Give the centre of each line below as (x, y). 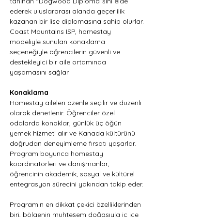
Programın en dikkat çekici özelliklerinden (76, 204)
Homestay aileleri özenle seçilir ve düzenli (77, 103)
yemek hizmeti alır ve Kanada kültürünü (73, 133)
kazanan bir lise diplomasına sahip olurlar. (77, 21)
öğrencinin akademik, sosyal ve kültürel (73, 174)
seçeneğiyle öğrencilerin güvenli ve (66, 52)
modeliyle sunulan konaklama (58, 42)
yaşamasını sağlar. (41, 72)
